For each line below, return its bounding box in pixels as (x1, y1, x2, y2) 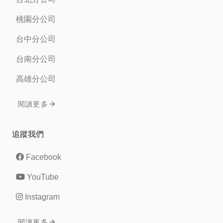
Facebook (26, 152, 61, 161)
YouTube (27, 172, 59, 181)
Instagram (25, 192, 60, 201)
